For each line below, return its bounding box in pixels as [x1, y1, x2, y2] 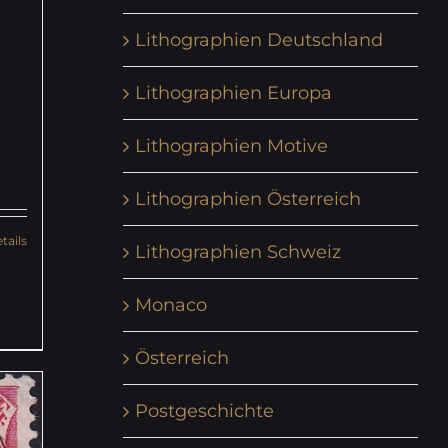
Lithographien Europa [134, 81, 332, 104]
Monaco [134, 293, 207, 316]
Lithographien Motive [134, 134, 328, 157]
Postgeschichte [134, 399, 274, 422]
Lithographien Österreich [134, 187, 361, 210]
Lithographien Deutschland [134, 28, 383, 51]
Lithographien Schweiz [134, 240, 341, 263]
